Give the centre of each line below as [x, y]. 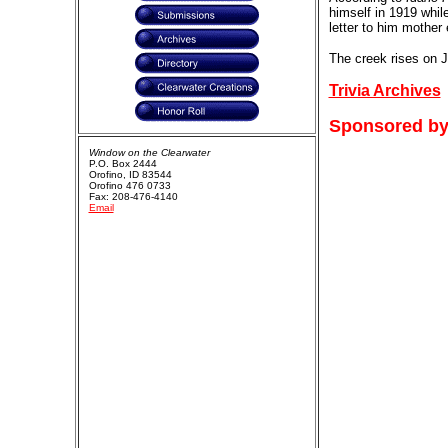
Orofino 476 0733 [129, 185]
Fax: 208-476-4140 [133, 196]
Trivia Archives [384, 90]
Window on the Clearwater [149, 152]
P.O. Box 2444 [122, 163]
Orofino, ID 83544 [130, 174]
